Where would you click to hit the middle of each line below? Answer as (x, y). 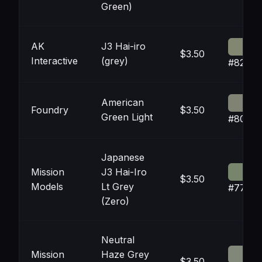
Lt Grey (118, 187)
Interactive (54, 61)
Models (47, 187)
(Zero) (115, 201)
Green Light (127, 117)
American (123, 102)
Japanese (123, 157)
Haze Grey (125, 254)
